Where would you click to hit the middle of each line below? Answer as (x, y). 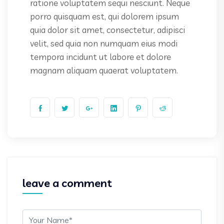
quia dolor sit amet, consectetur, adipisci (107, 30)
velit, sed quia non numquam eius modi (104, 43)
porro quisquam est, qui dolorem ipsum (104, 16)
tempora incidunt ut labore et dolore (100, 57)
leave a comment (67, 183)
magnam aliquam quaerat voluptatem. (104, 70)
